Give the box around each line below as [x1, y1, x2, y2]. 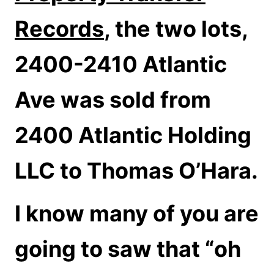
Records [15, 15, 104, 42]
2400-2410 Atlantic [15, 51, 227, 78]
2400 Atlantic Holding [15, 122, 251, 149]
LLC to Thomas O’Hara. [15, 157, 258, 184]
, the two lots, [104, 15, 248, 42]
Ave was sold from [15, 86, 211, 113]
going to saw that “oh [15, 235, 241, 262]
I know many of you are [15, 200, 259, 227]
